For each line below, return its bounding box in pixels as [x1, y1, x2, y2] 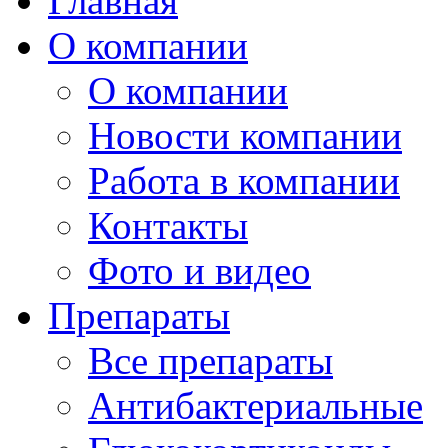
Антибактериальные [88, 383, 423, 427]
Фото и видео [88, 248, 311, 292]
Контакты [88, 203, 248, 247]
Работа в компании [88, 158, 400, 202]
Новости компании [88, 113, 402, 157]
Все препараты [88, 338, 333, 382]
